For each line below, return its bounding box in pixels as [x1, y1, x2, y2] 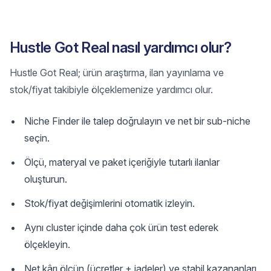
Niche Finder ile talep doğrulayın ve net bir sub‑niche [24, 115, 250, 127]
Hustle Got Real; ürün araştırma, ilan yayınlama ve [10, 67, 224, 79]
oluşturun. [24, 173, 67, 185]
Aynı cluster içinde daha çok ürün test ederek [24, 221, 218, 233]
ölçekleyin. [24, 238, 70, 250]
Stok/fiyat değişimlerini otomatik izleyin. [24, 197, 195, 209]
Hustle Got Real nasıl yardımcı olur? [10, 39, 232, 56]
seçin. [24, 132, 50, 144]
